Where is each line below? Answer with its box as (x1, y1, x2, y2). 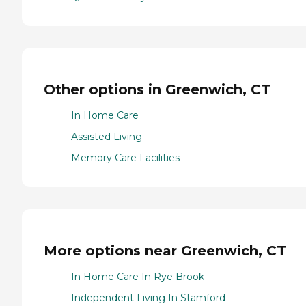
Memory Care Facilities (71, 152, 180, 165)
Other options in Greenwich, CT (44, 81, 270, 98)
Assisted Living (71, 130, 142, 143)
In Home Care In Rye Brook (71, 270, 204, 283)
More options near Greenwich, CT (44, 242, 286, 259)
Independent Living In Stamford (71, 292, 225, 305)
